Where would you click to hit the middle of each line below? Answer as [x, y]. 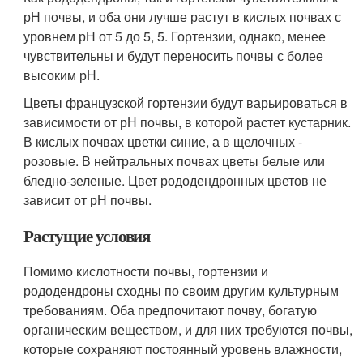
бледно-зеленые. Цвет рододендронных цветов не [175, 180]
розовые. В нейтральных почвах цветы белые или [175, 160]
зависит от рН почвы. [88, 199]
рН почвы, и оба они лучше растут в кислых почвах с [183, 16]
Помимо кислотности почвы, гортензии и [146, 271]
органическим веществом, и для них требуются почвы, [188, 329]
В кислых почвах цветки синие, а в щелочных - [163, 141]
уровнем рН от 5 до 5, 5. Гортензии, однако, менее [175, 36]
